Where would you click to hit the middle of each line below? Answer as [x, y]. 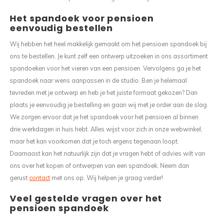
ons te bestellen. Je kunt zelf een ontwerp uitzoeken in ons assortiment [109, 56]
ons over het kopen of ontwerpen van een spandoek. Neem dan [100, 165]
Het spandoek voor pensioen [82, 18]
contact [40, 178]
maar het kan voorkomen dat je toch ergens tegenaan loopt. [94, 141]
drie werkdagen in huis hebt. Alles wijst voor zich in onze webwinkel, [106, 129]
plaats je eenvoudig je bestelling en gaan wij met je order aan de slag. [109, 105]
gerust [19, 178]
